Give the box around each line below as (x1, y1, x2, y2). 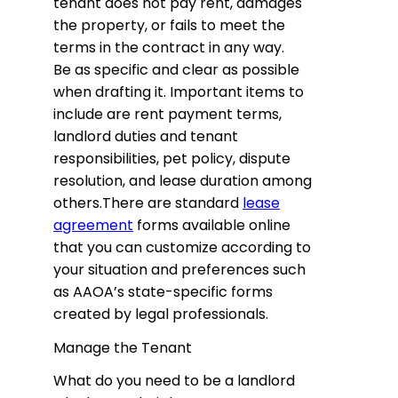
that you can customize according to (53, 236, 311, 258)
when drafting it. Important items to (53, 81, 304, 102)
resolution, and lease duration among (53, 170, 312, 191)
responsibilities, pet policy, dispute (53, 147, 291, 169)
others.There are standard (53, 192, 243, 213)
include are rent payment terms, (53, 103, 282, 124)
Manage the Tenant (53, 337, 192, 358)
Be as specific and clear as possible (53, 59, 299, 80)
